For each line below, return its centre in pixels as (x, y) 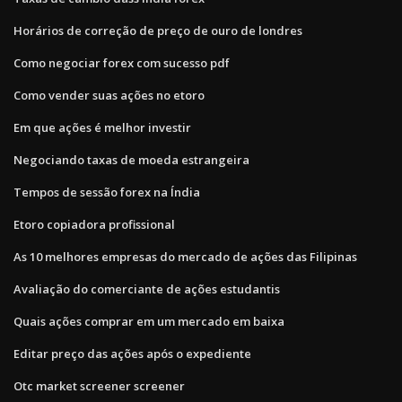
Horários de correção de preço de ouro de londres (158, 30)
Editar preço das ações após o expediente (132, 353)
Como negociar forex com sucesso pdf (122, 62)
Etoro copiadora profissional (94, 224)
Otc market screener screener (99, 385)
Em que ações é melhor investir (102, 127)
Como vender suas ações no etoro (109, 95)
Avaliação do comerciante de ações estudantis (147, 288)
